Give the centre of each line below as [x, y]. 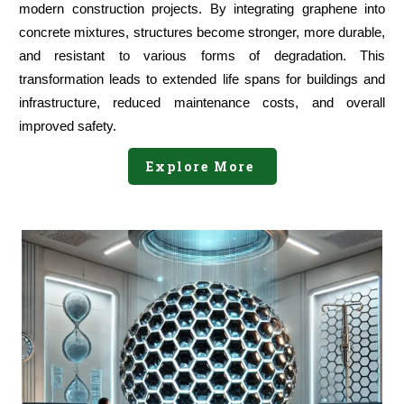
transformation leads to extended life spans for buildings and [202, 79]
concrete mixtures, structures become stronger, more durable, [202, 32]
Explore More [202, 167]
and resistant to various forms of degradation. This [202, 56]
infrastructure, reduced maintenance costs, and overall [202, 103]
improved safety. [68, 126]
